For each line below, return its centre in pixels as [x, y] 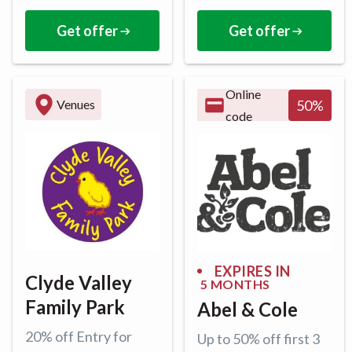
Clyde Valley [79, 282]
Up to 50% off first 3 [258, 338]
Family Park [75, 306]
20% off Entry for [79, 336]
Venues [76, 104]
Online [244, 93]
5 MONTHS [235, 284]
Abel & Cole [247, 309]
